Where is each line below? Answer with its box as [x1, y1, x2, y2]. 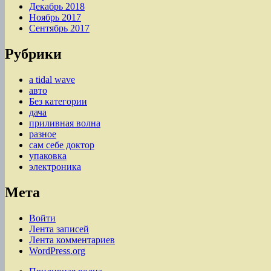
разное [29, 129, 56, 140]
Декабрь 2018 [29, 1, 85, 12]
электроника [29, 162, 81, 172]
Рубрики [5, 46, 62, 62]
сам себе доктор [29, 140, 94, 151]
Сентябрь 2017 [29, 23, 90, 34]
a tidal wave [29, 74, 75, 85]
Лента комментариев [29, 234, 115, 245]
